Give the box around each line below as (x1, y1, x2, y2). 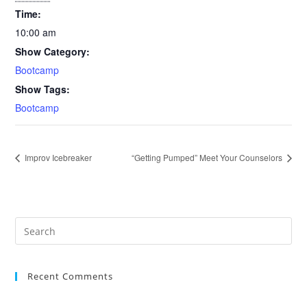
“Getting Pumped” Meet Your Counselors (131, 151, 284, 164)
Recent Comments (27, 270, 114, 283)
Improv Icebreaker (23, 151, 93, 164)
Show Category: (15, 45, 90, 58)
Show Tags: (15, 82, 71, 96)
